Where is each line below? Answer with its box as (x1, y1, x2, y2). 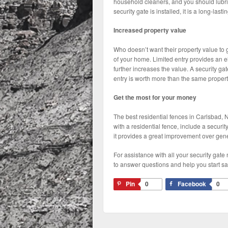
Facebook (177, 179, 206, 188)
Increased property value (113, 25, 186, 35)
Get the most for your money (113, 93, 196, 102)
